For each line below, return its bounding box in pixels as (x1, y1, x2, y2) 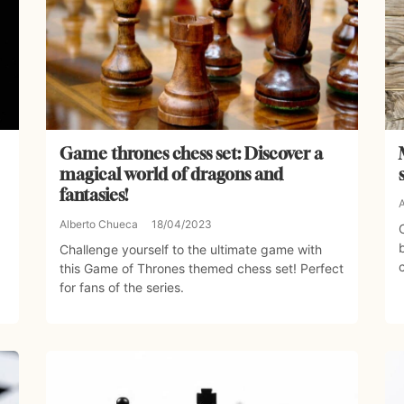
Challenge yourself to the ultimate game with (59, 242, 322, 258)
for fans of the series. (59, 280, 184, 296)
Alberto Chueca (59, 217, 138, 232)
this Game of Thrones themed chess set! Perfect (59, 261, 344, 277)
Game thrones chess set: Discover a (59, 143, 323, 164)
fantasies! (59, 185, 128, 206)
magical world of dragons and (59, 164, 283, 185)
